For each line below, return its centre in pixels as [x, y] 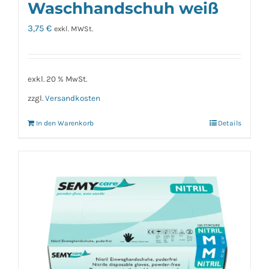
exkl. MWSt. [74, 29]
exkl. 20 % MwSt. [57, 79]
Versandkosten [73, 98]
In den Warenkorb [65, 123]
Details [230, 123]
